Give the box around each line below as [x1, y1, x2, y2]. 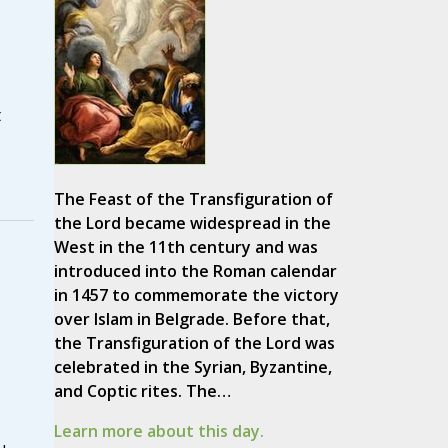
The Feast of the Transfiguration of [53, 188, 333, 211]
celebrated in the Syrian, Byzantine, [53, 356, 332, 379]
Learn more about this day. [53, 420, 264, 443]
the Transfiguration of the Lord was [53, 332, 335, 355]
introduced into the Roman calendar [53, 260, 337, 283]
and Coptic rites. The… [53, 380, 231, 403]
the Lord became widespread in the [53, 212, 331, 235]
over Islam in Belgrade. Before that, [53, 308, 330, 331]
